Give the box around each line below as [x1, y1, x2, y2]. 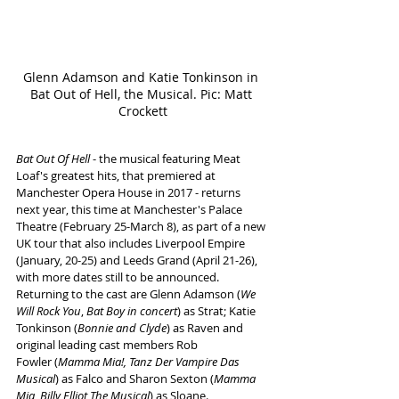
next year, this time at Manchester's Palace [16, 201, 245, 217]
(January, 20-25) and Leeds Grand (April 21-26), [16, 252, 260, 268]
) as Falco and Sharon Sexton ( [55, 370, 214, 387]
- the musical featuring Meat [90, 151, 243, 167]
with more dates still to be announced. [16, 269, 219, 285]
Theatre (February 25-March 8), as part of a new [16, 218, 268, 234]
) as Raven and [167, 320, 246, 336]
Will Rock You [16, 303, 81, 319]
